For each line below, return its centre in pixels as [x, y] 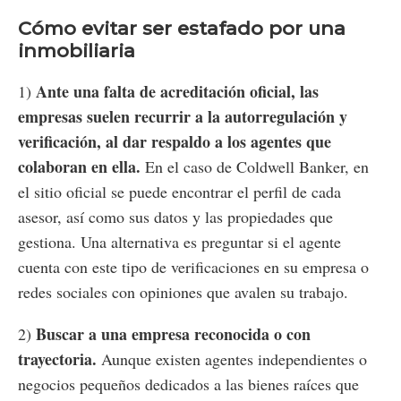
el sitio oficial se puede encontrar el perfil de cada [179, 192]
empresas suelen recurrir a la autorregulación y [183, 117]
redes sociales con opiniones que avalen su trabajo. [183, 292]
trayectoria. [57, 359]
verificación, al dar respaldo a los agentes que [175, 142]
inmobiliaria [77, 51]
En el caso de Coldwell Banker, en [257, 167]
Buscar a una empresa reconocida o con [173, 334]
